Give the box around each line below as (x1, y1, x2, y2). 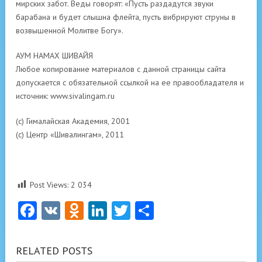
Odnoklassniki (84, 198, 195, 223)
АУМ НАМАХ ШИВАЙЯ (16, 50, 93, 61)
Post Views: (30, 179, 68, 190)
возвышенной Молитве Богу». (16, 25, 123, 36)
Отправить (154, 198, 240, 223)
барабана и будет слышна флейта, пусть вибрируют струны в (16, 11, 236, 22)
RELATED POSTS (16, 243, 92, 257)
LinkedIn (107, 198, 176, 223)
